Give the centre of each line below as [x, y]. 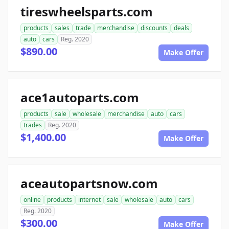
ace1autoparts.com [80, 97]
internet [89, 200]
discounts [154, 28]
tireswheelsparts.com [87, 12]
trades [33, 125]
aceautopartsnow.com [89, 183]
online [32, 200]
